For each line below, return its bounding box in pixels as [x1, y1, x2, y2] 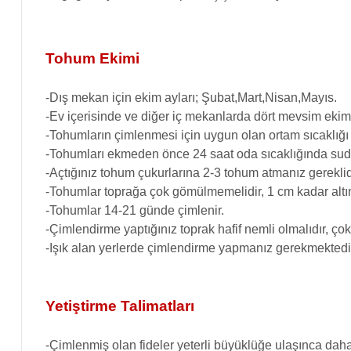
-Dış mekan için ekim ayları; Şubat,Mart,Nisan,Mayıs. [45, 91, 337, 104]
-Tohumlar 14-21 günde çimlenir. [45, 204, 224, 217]
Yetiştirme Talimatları [45, 298, 194, 314]
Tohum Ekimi [45, 50, 139, 67]
